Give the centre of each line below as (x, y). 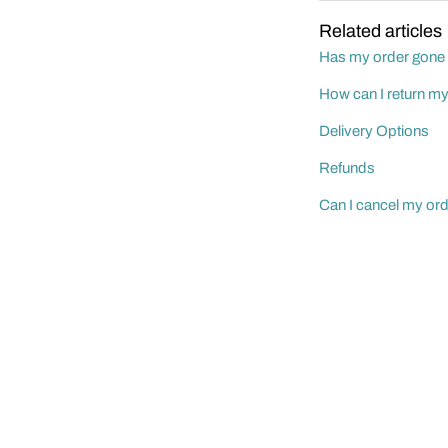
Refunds (347, 168)
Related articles (381, 31)
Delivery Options (374, 131)
